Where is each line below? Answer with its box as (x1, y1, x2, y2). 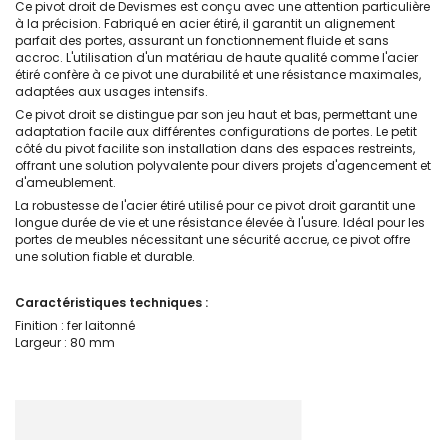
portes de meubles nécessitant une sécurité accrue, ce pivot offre (15, 231, 410, 248)
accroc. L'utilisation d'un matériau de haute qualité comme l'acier (15, 49, 418, 66)
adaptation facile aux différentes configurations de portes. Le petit (15, 123, 417, 140)
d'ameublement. (15, 174, 116, 191)
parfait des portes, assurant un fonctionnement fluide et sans (15, 32, 389, 49)
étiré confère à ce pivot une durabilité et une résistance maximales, (15, 66, 421, 83)
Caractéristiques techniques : (15, 294, 208, 311)
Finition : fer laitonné (15, 317, 135, 334)
